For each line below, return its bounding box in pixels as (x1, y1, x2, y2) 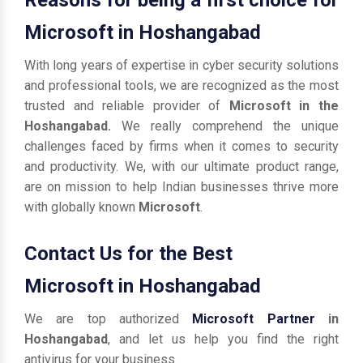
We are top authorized (24, 310, 193, 327)
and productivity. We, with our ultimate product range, (24, 158, 339, 174)
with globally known (24, 199, 139, 215)
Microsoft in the (228, 97, 340, 113)
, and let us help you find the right (108, 331, 339, 347)
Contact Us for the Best (24, 241, 233, 265)
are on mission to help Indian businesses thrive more (24, 178, 339, 194)
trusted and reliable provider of (24, 97, 229, 113)
